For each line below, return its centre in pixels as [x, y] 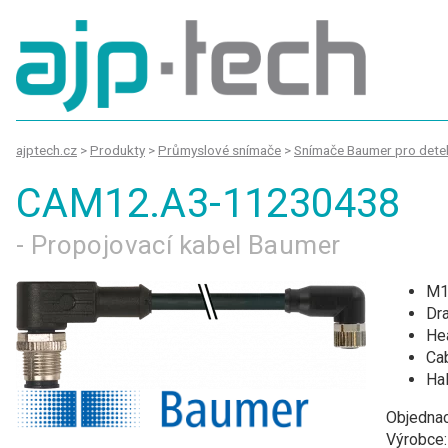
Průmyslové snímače [219, 150]
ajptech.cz [46, 150]
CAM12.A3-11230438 [208, 203]
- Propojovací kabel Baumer [178, 245]
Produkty [117, 150]
